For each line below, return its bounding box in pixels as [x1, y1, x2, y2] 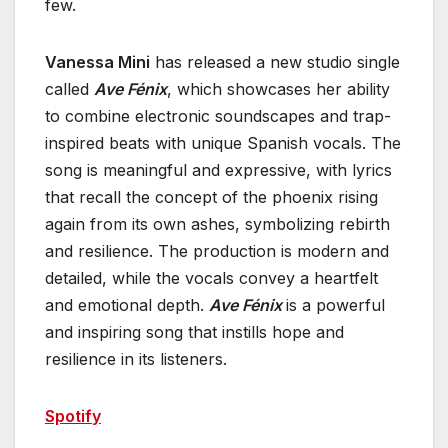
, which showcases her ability [167, 78, 390, 99]
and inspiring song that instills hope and [45, 321, 344, 342]
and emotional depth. [45, 294, 209, 315]
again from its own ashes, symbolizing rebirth [45, 213, 390, 234]
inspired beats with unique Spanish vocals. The [45, 132, 401, 153]
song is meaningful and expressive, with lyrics [45, 159, 392, 180]
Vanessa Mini [45, 51, 150, 72]
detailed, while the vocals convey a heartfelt [45, 267, 378, 288]
